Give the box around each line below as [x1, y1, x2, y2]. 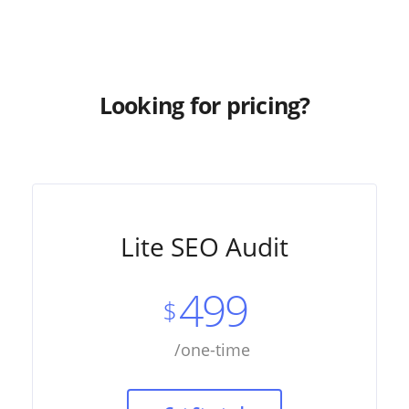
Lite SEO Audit [121, 228, 288, 264]
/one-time [173, 338, 250, 361]
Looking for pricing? [99, 89, 310, 121]
